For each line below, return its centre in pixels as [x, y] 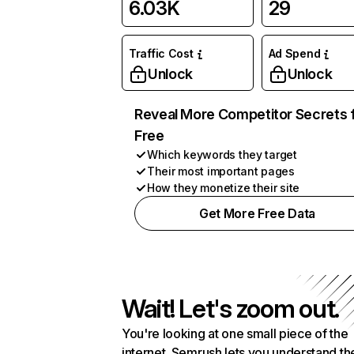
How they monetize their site [224, 188]
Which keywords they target [222, 154]
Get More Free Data [257, 213]
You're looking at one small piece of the [235, 333]
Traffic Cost [161, 53]
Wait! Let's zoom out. [231, 309]
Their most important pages [221, 171]
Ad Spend [294, 53]
